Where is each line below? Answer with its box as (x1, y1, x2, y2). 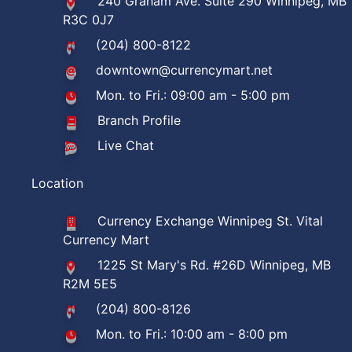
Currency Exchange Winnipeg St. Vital (97, 213, 323, 229)
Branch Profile (97, 112, 181, 128)
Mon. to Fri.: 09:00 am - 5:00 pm (96, 87, 291, 103)
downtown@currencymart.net (96, 62, 273, 78)
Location (31, 175, 83, 191)
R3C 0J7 (63, 12, 114, 27)
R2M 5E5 (63, 276, 117, 291)
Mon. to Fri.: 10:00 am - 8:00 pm (96, 326, 288, 342)
